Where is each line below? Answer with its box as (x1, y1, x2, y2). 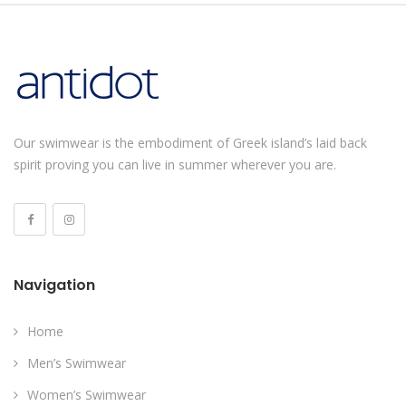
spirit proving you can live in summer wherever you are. (14, 155, 336, 173)
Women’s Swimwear (27, 385, 146, 403)
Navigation (14, 274, 95, 295)
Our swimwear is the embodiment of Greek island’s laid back (14, 133, 367, 151)
